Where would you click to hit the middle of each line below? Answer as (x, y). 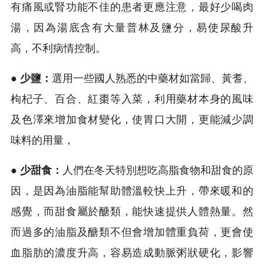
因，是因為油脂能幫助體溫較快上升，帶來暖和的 (132, 191)
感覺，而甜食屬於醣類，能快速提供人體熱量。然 (132, 211)
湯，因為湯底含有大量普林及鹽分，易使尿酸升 (132, 27)
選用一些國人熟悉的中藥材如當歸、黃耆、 (153, 78)
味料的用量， (42, 140)
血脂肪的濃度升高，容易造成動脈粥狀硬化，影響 (132, 253)
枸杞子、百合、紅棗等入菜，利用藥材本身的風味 (132, 99)
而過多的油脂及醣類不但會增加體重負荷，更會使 (132, 232)
